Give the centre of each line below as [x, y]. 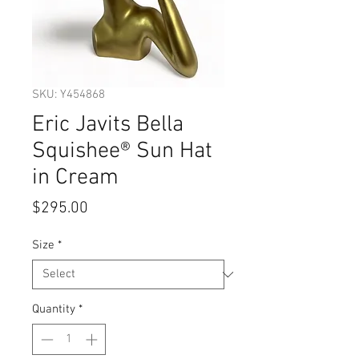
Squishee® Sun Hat [122, 152]
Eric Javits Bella [108, 125]
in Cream [75, 178]
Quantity [54, 310]
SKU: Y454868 [69, 95]
